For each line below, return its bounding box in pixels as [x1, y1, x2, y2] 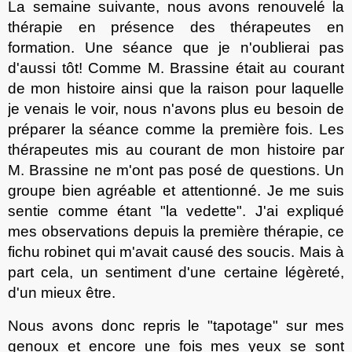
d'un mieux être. [8, 284, 115, 301]
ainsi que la [121, 80, 208, 97]
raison [207, 80, 255, 97]
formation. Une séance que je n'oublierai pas [8, 39, 344, 56]
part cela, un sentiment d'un [8, 264, 208, 280]
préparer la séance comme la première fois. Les [8, 121, 344, 137]
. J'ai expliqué [242, 203, 344, 219]
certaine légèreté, [223, 264, 345, 280]
